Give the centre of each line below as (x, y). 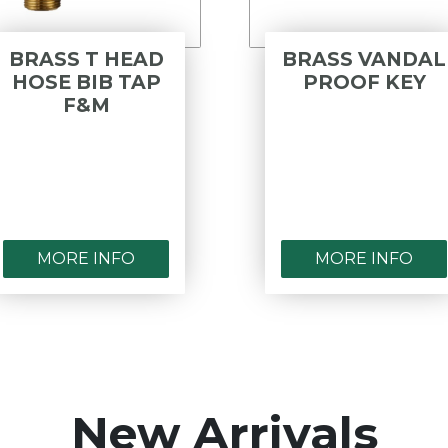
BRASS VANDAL (364, 58)
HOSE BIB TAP (86, 81)
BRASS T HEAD (86, 58)
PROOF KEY (364, 81)
